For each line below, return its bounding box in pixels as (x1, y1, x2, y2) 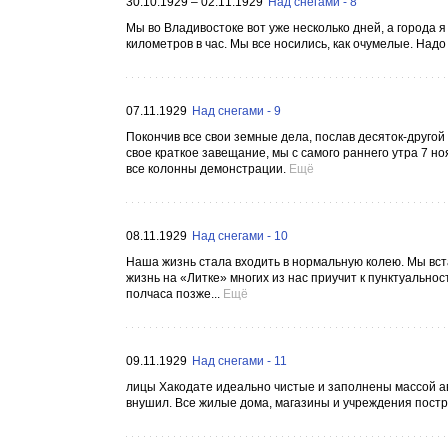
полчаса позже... (126, 287, 220, 301)
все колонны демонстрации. (126, 162, 286, 176)
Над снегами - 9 (192, 104, 281, 118)
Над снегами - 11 (192, 354, 287, 368)
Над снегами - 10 (192, 229, 288, 243)
